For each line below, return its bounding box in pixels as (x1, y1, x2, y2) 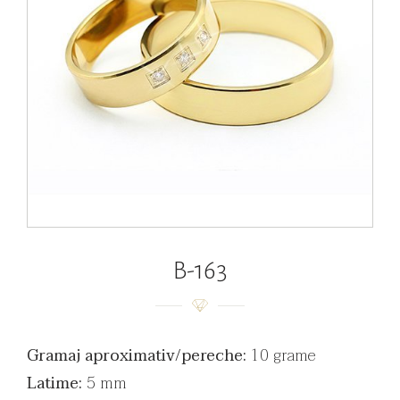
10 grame (246, 342, 316, 371)
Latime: (27, 370, 82, 398)
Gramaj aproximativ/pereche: (27, 342, 246, 371)
